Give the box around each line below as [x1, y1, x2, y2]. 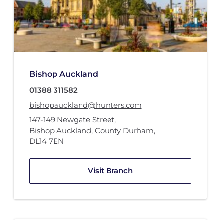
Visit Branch [87, 166, 133, 176]
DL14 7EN [29, 137, 64, 146]
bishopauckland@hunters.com [29, 100, 142, 110]
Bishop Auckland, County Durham [29, 126, 154, 136]
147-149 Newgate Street [29, 115, 114, 125]
